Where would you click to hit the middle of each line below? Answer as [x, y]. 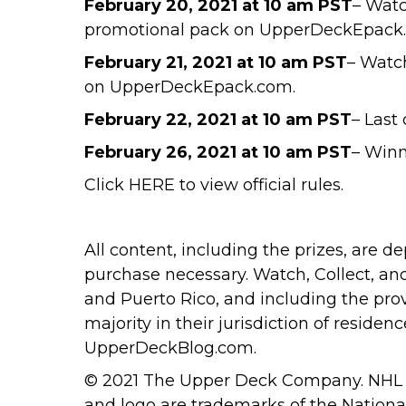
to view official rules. [259, 185]
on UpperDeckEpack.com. [189, 87]
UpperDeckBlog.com [169, 348]
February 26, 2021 [160, 153]
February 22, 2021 [160, 120]
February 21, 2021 [158, 63]
